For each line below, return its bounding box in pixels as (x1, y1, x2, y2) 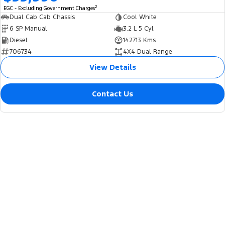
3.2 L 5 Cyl (123, 25, 154, 33)
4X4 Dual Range (123, 48, 172, 56)
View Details (89, 62, 136, 72)
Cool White (123, 13, 157, 22)
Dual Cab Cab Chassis (10, 13, 75, 22)
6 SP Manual (10, 25, 47, 33)
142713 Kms (123, 36, 156, 45)
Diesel (10, 36, 28, 45)
